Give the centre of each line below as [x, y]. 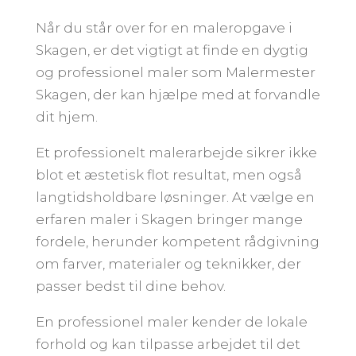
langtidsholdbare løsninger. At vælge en [175, 197]
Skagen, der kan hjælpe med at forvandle [178, 95]
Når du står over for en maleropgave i [164, 28]
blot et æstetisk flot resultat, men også [168, 175]
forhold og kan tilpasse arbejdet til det [168, 344]
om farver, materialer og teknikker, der [168, 264]
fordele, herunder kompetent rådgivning [177, 242]
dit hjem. [66, 117]
